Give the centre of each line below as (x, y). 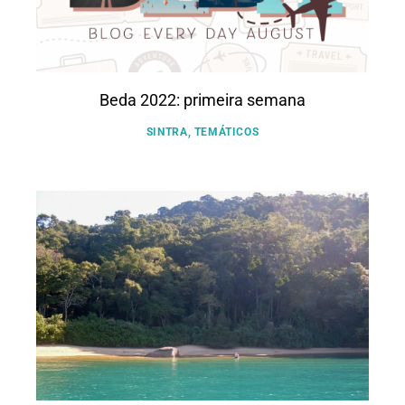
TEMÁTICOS (226, 132)
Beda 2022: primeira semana (202, 100)
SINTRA (167, 132)
